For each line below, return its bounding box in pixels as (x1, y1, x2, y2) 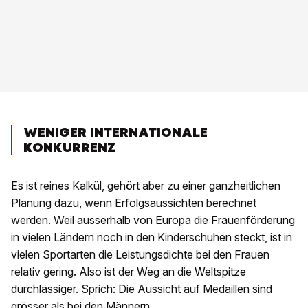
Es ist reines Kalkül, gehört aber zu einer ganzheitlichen (11, 179, 280, 193)
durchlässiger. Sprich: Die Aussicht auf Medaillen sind (11, 282, 272, 296)
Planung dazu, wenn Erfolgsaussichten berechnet (11, 196, 256, 210)
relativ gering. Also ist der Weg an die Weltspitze (11, 265, 246, 279)
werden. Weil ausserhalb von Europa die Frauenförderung (11, 213, 295, 228)
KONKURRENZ (23, 139, 115, 157)
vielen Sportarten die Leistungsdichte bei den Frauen (11, 247, 269, 262)
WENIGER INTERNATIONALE (23, 124, 208, 142)
